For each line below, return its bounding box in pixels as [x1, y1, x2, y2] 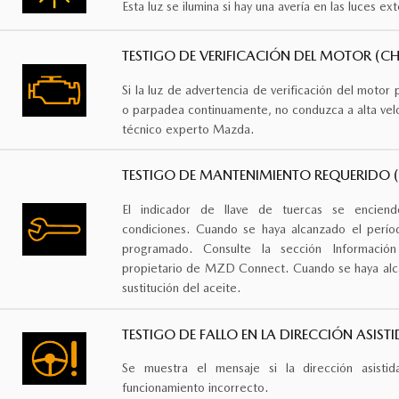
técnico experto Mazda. [122, 121, 254, 136]
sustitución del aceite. [122, 280, 240, 295]
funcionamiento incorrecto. [122, 379, 268, 395]
